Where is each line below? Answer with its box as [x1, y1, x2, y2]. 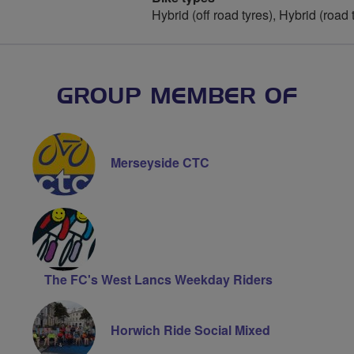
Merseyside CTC [110, 153, 209, 172]
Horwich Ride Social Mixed [110, 321, 270, 340]
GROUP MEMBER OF [57, 86, 297, 108]
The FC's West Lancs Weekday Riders [43, 270, 273, 288]
